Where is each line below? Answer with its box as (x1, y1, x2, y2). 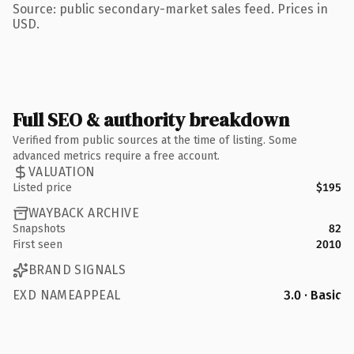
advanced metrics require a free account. (13, 149, 220, 163)
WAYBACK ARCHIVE (28, 205, 139, 220)
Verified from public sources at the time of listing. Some (13, 133, 297, 147)
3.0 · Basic (284, 287, 341, 303)
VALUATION (28, 164, 96, 179)
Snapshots (13, 221, 66, 235)
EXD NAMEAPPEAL (13, 287, 121, 303)
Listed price (13, 180, 72, 194)
